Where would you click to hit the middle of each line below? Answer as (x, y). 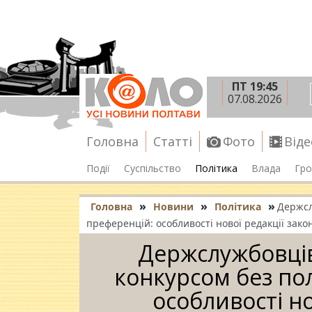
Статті (173, 141)
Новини (173, 206)
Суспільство (153, 168)
